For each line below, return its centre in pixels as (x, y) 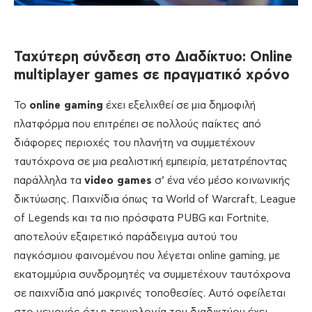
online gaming (66, 106)
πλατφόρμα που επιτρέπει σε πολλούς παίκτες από (138, 125)
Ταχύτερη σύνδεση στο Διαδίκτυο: (132, 57)
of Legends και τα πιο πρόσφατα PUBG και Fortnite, (141, 219)
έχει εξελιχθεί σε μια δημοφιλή (179, 106)
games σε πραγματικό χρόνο (192, 76)
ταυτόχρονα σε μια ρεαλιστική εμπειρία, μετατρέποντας (151, 162)
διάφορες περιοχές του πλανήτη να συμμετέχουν (134, 143)
